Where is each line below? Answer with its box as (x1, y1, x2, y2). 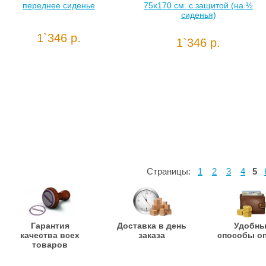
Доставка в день (116, 221, 186, 230)
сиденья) (180, 10, 216, 20)
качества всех (20, 230, 80, 240)
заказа (138, 230, 165, 240)
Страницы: (147, 166, 195, 176)
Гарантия (30, 221, 69, 230)
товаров (32, 240, 68, 249)
